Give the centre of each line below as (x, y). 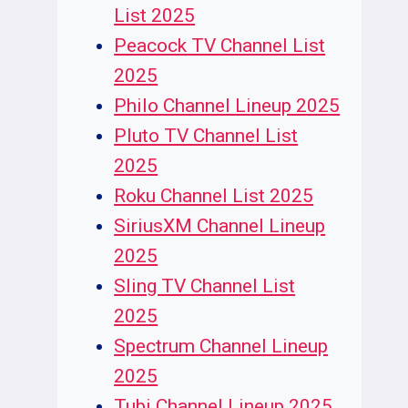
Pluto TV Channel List (206, 136)
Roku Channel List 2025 (214, 196)
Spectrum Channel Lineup (221, 347)
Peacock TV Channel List (220, 46)
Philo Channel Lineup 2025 (227, 106)
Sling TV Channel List (205, 286)
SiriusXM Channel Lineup (220, 226)
